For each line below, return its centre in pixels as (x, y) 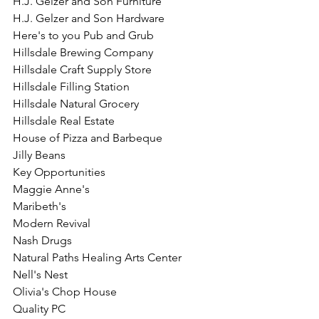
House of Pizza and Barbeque (88, 138)
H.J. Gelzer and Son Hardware (89, 18)
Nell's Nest (40, 274)
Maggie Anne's (51, 189)
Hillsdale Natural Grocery (76, 104)
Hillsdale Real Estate (64, 121)
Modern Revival (52, 223)
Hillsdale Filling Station (71, 87)
